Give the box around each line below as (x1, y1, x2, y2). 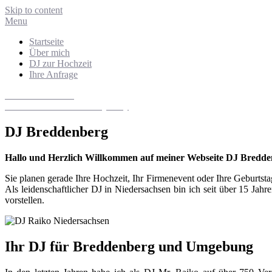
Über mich (29, 47, 70, 58)
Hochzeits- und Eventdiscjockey (5, 101, 129, 111)
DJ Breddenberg (5, 123, 108, 140)
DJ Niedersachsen (5, 90, 74, 100)
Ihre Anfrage (29, 69, 78, 80)
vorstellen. (5, 194, 44, 205)
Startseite (29, 36, 64, 47)
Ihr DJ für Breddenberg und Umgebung (5, 238, 253, 254)
